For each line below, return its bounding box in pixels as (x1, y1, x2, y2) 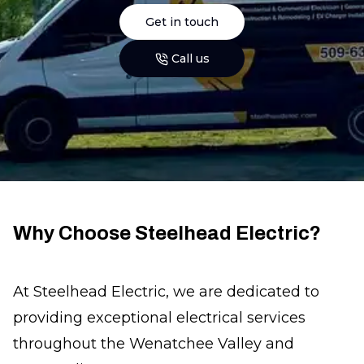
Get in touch (145, 15, 219, 29)
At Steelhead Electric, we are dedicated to (13, 283, 319, 301)
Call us (171, 51, 210, 66)
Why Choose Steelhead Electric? (13, 223, 321, 244)
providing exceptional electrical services (13, 309, 305, 327)
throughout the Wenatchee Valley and (13, 335, 294, 353)
